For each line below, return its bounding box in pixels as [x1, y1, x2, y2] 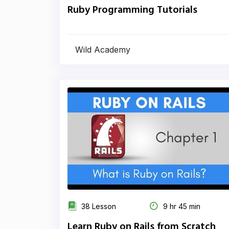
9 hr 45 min [161, 202, 200, 211]
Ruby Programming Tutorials [67, 2, 197, 18]
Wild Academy [75, 44, 130, 55]
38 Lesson [79, 202, 116, 211]
